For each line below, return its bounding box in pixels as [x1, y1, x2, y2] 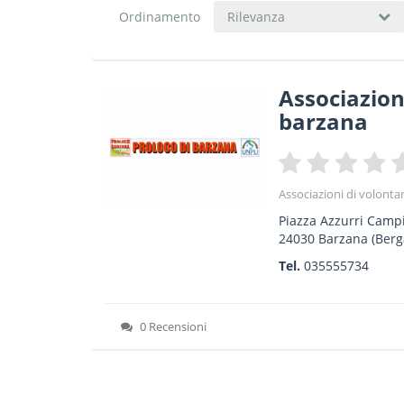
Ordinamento [119, 8, 200, 25]
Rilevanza [227, 8, 286, 25]
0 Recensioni [139, 318, 207, 335]
